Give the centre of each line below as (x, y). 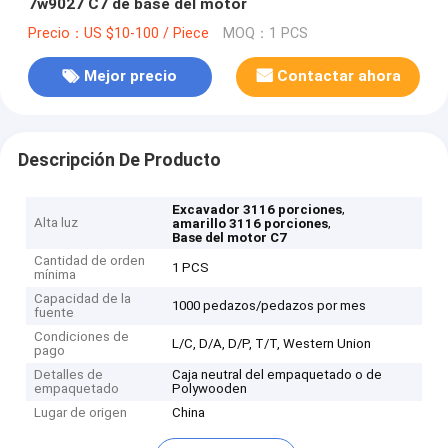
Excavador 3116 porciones (257, 210)
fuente (54, 313)
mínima (55, 275)
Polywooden (210, 389)
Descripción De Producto (119, 159)
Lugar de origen (81, 413)
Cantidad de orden (90, 261)
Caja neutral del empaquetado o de (277, 375)
